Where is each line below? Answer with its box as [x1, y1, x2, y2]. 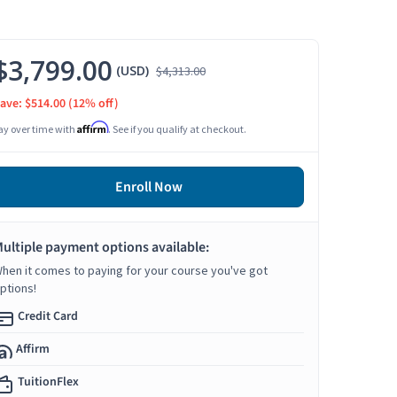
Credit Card [18, 307, 78, 326]
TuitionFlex [18, 373, 79, 392]
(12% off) [68, 95, 119, 113]
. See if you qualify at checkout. [108, 122, 246, 136]
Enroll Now [114, 177, 183, 198]
